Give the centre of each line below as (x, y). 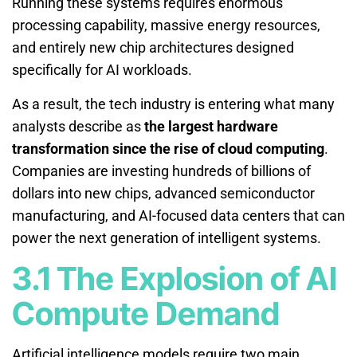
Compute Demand (146, 313)
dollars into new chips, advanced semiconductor (163, 193)
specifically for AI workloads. (102, 69)
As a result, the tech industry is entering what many (173, 104)
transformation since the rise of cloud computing (168, 148)
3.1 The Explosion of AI (175, 278)
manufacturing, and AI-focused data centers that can (178, 215)
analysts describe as (78, 126)
